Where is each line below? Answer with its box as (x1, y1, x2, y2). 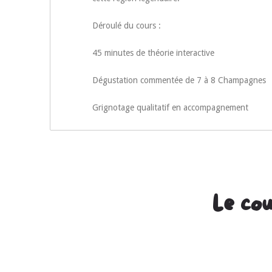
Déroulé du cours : (92, 21, 161, 31)
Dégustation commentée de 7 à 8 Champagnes (92, 75, 266, 86)
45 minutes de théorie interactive (92, 48, 214, 58)
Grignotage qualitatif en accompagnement (92, 103, 248, 113)
